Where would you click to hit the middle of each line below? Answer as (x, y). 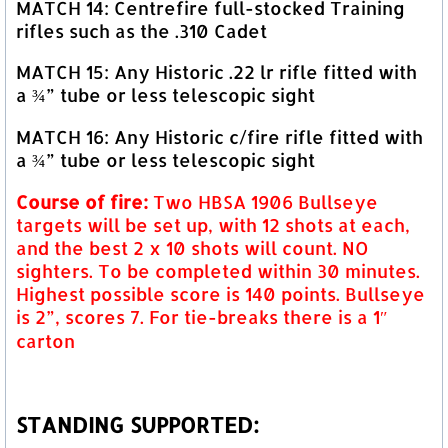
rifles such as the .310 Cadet (141, 31)
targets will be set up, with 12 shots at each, (213, 225)
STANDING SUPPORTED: (137, 425)
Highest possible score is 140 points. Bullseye (220, 294)
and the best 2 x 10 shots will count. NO (192, 248)
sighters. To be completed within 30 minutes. (218, 271)
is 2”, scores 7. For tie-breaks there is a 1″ (202, 317)
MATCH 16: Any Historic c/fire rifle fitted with (219, 137)
